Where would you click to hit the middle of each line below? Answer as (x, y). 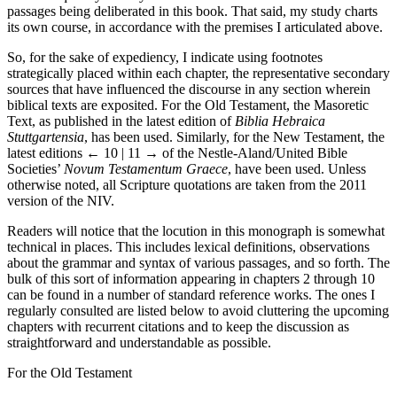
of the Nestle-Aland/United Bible (253, 152)
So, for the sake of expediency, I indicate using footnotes (165, 57)
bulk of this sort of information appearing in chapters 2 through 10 (191, 278)
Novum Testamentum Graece (146, 168)
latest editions (47, 152)
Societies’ (35, 168)
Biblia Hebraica (280, 121)
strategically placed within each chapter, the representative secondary (198, 73)
